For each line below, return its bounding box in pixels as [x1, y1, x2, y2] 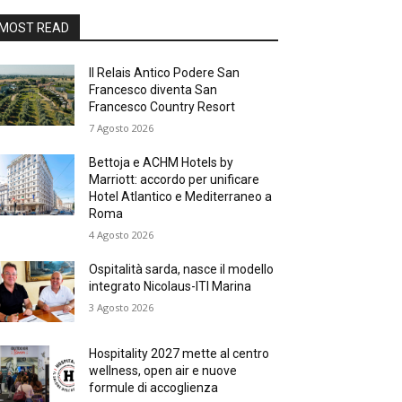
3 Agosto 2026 [89, 301, 154, 314]
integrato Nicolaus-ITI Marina [89, 279, 252, 293]
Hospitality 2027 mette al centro [89, 346, 270, 362]
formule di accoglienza [89, 380, 219, 396]
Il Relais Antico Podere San [89, 66, 240, 80]
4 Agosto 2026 [89, 228, 154, 241]
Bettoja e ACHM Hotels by [89, 155, 234, 170]
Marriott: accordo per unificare [89, 172, 260, 187]
